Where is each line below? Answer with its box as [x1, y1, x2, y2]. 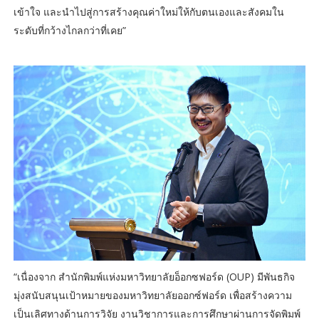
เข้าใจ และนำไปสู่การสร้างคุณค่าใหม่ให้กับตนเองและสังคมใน [13, 5, 284, 19]
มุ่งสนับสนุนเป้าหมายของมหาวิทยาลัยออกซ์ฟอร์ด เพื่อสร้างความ [13, 288, 292, 302]
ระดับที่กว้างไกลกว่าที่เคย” [13, 23, 126, 38]
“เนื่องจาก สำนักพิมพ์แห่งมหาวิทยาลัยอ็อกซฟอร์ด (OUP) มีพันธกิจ [13, 269, 295, 283]
